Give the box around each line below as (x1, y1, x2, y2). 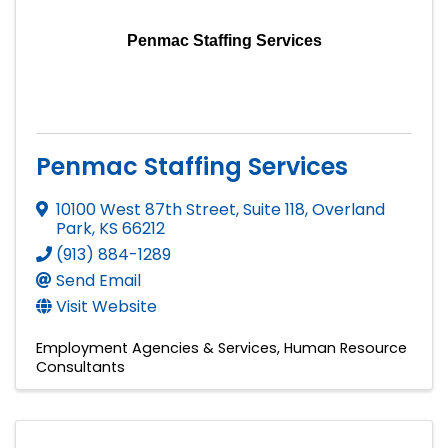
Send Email (56, 268, 141, 292)
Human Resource (284, 337, 407, 358)
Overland (312, 197, 385, 221)
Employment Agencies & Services (36, 337, 277, 358)
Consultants (36, 356, 125, 377)
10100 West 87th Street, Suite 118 (56, 197, 305, 221)
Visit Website (56, 294, 157, 318)
